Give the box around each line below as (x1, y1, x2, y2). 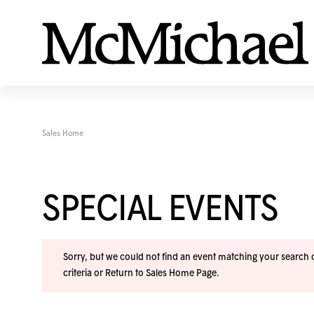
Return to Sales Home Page (105, 268, 217, 278)
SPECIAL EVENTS (42, 193, 279, 227)
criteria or (63, 268, 105, 278)
